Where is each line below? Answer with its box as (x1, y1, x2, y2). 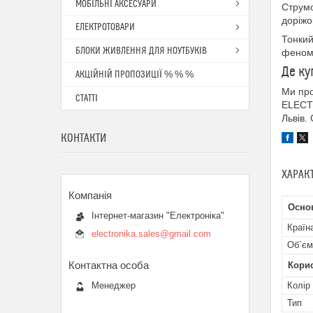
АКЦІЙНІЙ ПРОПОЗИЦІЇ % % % (75, 69, 194, 80)
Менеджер (92, 279, 136, 291)
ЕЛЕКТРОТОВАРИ (75, 22, 135, 33)
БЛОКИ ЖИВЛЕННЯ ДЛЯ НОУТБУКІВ (75, 45, 207, 57)
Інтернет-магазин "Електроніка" (92, 210, 224, 221)
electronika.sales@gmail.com (92, 228, 211, 239)
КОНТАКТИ (61, 131, 106, 145)
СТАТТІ (75, 93, 98, 104)
